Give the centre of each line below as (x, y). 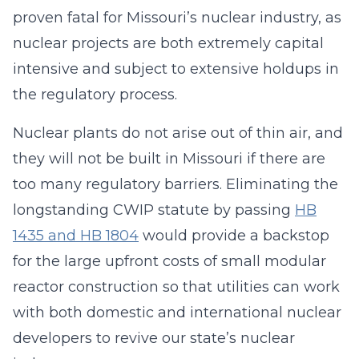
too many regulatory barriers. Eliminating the (175, 184)
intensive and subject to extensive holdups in (176, 69)
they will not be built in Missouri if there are (169, 159)
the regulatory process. (95, 95)
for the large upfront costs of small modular (169, 261)
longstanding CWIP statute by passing (154, 210)
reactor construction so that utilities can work (176, 287)
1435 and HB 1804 (76, 236)
